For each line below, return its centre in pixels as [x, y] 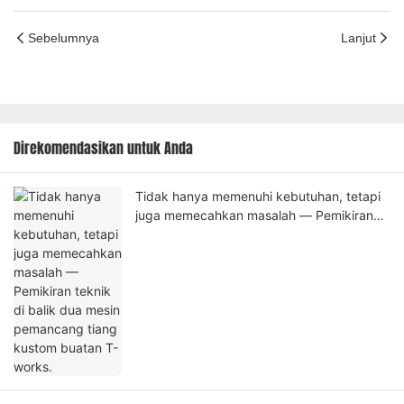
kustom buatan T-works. [207, 253]
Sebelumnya [64, 37]
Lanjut [358, 37]
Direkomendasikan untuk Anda [103, 148]
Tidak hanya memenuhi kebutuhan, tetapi [258, 197]
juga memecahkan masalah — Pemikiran [254, 216]
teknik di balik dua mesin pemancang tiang [262, 234]
